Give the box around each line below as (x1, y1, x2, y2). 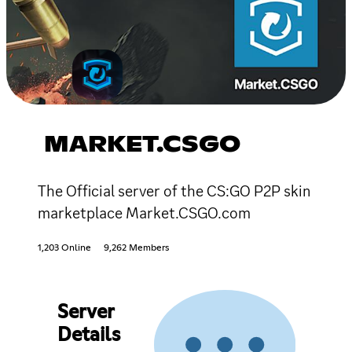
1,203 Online (38, 243, 91, 253)
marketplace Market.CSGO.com (38, 202, 251, 223)
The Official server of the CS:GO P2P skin (38, 180, 311, 201)
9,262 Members (104, 243, 169, 253)
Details (57, 325, 120, 345)
